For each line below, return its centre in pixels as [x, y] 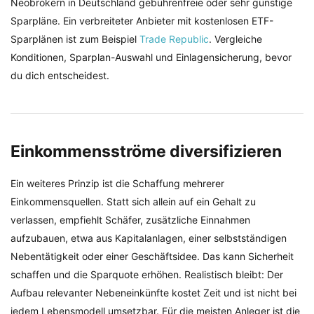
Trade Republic [174, 39]
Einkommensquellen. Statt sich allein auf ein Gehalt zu [133, 202]
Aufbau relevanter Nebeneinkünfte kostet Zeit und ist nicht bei [153, 293]
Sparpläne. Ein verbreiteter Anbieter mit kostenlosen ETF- [142, 20]
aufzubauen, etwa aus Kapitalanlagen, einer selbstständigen [149, 238]
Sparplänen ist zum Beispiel [75, 39]
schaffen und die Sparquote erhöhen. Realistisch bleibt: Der [147, 275]
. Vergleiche [235, 39]
